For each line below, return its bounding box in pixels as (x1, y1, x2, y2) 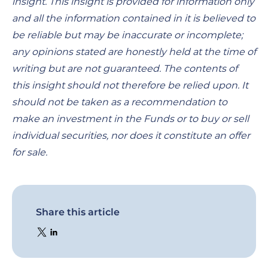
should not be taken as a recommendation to (12, 96, 227, 108)
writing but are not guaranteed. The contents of (12, 62, 237, 74)
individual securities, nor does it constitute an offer (12, 129, 250, 141)
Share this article (36, 206, 120, 218)
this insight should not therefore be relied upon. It (12, 79, 248, 91)
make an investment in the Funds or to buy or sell (12, 112, 249, 124)
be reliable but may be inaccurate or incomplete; (12, 29, 243, 41)
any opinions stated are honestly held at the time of (12, 45, 256, 57)
